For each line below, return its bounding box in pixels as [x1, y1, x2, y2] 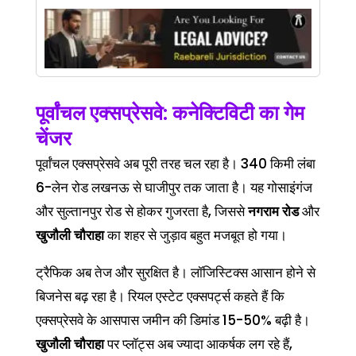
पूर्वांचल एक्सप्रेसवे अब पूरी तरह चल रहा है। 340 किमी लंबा [35, 153, 315, 173]
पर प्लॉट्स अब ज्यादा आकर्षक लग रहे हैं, [103, 334, 292, 354]
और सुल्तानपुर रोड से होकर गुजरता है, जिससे [35, 201, 248, 221]
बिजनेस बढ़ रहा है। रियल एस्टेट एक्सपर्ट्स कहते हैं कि [35, 286, 284, 306]
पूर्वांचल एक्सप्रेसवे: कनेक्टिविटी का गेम [35, 99, 304, 127]
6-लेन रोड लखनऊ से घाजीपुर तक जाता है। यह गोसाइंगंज [35, 177, 312, 197]
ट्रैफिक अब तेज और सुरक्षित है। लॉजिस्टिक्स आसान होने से [35, 262, 315, 282]
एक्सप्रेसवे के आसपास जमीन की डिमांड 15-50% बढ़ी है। [35, 310, 310, 330]
